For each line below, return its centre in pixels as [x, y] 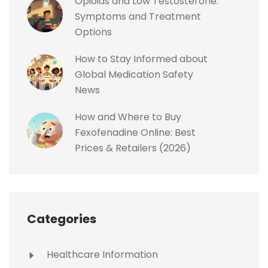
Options [93, 32]
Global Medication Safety [134, 75]
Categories [62, 219]
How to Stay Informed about [141, 59]
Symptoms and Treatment [138, 17]
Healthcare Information [101, 255]
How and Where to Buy [128, 117]
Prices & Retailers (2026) [133, 148]
